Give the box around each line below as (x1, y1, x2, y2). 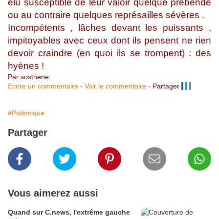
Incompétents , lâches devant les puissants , (8, 22, 211, 33)
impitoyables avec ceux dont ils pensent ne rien (8, 35, 211, 46)
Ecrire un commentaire (8, 82, 78, 90)
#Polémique (8, 109, 44, 117)
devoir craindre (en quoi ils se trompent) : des (8, 48, 211, 59)
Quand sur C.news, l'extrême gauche (8, 208, 130, 217)
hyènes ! (8, 61, 46, 71)
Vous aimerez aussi (8, 188, 98, 199)
